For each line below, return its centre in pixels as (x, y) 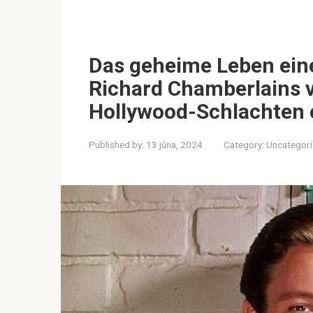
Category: (244, 145)
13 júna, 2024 (174, 145)
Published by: (116, 145)
